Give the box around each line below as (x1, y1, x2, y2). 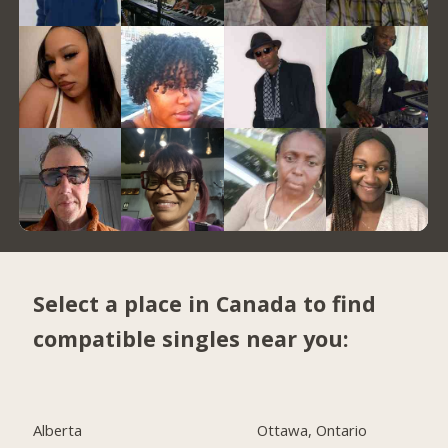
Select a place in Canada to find (33, 288, 377, 318)
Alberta (33, 420, 83, 441)
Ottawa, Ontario (257, 420, 368, 441)
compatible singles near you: (33, 323, 350, 353)
